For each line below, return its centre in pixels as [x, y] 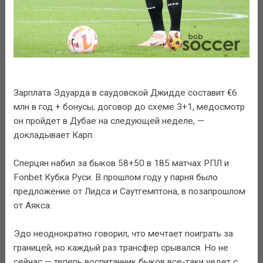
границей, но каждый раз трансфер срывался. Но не [121, 247]
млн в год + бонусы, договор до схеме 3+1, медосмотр [129, 107]
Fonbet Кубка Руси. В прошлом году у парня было [115, 177]
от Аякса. [32, 205]
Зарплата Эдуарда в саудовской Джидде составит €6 [125, 92]
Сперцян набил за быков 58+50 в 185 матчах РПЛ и [121, 163]
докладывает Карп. [53, 135]
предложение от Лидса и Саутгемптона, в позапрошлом [129, 191]
